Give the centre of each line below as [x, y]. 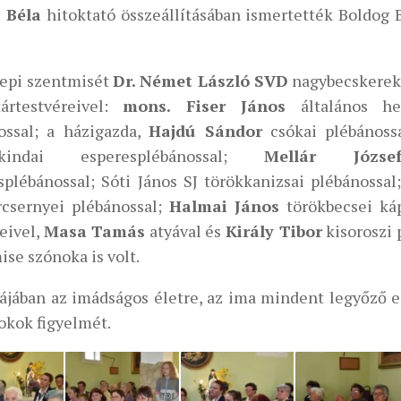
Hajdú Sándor [205, 131]
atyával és [186, 231]
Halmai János [224, 206]
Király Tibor [274, 231]
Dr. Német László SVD [200, 81]
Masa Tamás [94, 231]
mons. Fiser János [205, 106]
